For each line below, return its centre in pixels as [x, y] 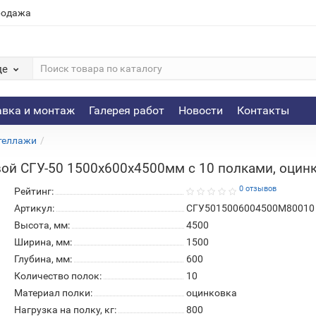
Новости [200, 110]
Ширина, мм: [43, 242]
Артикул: [34, 208]
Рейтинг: [34, 191]
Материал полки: [53, 293]
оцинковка [211, 293]
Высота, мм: [42, 225]
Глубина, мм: [43, 259]
